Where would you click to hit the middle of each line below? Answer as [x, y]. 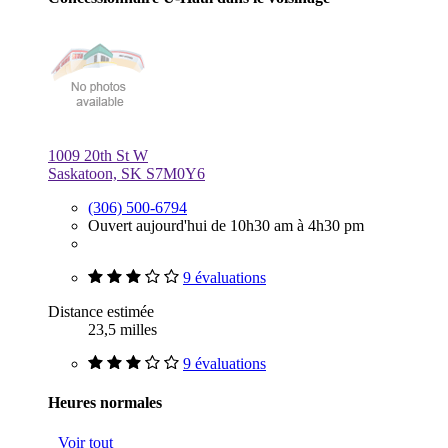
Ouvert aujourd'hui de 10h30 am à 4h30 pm [226, 226]
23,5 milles [122, 330]
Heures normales [105, 403]
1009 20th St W [98, 156]
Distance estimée [101, 312]
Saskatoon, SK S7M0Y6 [126, 174]
